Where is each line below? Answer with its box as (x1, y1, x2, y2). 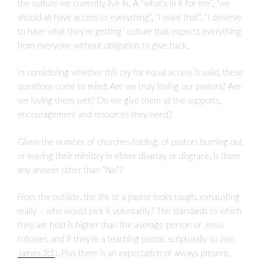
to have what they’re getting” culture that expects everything (18, 27, 242, 36)
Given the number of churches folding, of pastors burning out (18, 137, 243, 147)
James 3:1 (18, 249, 55, 258)
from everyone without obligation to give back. (18, 41, 191, 50)
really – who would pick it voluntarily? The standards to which (18, 207, 242, 216)
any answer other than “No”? (18, 166, 123, 175)
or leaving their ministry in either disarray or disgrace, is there (18, 151, 240, 161)
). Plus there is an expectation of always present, (55, 249, 230, 258)
